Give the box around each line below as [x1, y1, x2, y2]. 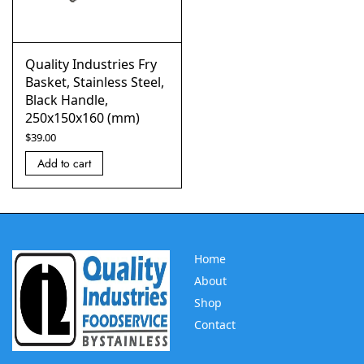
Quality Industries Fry [25, 55, 157, 73]
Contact [194, 317, 236, 332]
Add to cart [37, 155, 91, 171]
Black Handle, [25, 91, 108, 109]
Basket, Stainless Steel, [25, 73, 164, 91]
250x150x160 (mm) [25, 109, 140, 127]
